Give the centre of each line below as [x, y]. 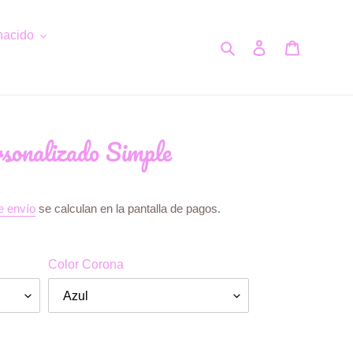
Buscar [257, 46]
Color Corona [86, 265]
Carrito [318, 46]
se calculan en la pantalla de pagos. [128, 209]
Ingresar [289, 46]
